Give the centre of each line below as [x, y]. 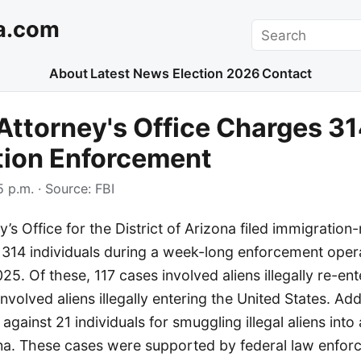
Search [274, 29]
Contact [287, 74]
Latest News [130, 74]
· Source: [64, 189]
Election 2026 [216, 74]
